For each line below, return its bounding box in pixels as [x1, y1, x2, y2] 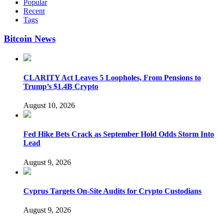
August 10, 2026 [23, 101, 75, 110]
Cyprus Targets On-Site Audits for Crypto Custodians [23, 187, 201, 196]
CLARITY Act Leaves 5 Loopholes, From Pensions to [23, 73, 201, 82]
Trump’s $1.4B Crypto [23, 82, 98, 91]
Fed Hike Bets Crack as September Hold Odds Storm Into [23, 130, 214, 139]
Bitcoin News [4, 33, 55, 44]
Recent [23, 7, 45, 16]
